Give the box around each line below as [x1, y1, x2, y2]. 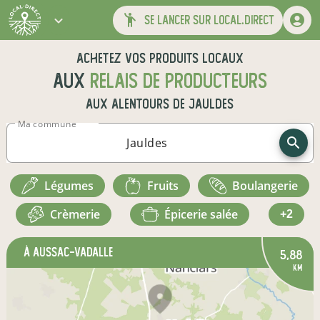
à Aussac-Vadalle [24, 246, 113, 259]
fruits [154, 178, 179, 194]
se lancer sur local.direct [139, 13, 274, 27]
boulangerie [240, 178, 299, 194]
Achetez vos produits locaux [76, 51, 244, 66]
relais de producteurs [89, 70, 267, 92]
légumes [51, 178, 94, 194]
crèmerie [57, 206, 101, 222]
